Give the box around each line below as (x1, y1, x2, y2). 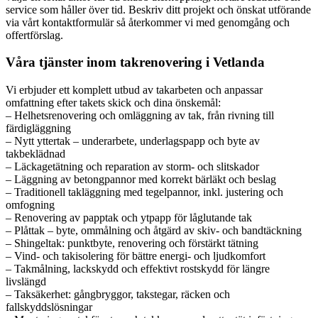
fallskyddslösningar (6, 301, 92, 314)
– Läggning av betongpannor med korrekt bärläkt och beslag (6, 173, 276, 186)
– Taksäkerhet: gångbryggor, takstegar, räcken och (6, 288, 230, 301)
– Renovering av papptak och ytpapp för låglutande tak (6, 212, 252, 224)
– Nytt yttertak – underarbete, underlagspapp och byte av (6, 135, 260, 148)
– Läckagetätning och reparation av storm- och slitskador (6, 160, 259, 173)
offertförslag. (6, 28, 63, 41)
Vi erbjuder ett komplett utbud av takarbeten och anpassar (6, 84, 263, 97)
